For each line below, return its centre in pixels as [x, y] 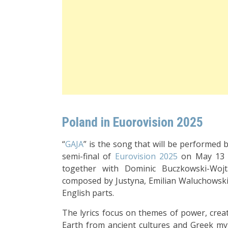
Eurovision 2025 [146, 156]
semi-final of [89, 156]
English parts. [88, 193]
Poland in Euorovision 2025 [133, 122]
